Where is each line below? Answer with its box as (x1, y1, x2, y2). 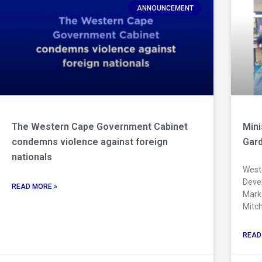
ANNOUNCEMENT (136, 4, 194, 13)
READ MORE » (12, 182, 57, 191)
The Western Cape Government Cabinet (12, 121, 188, 133)
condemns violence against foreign (12, 136, 168, 148)
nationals (12, 151, 52, 163)
